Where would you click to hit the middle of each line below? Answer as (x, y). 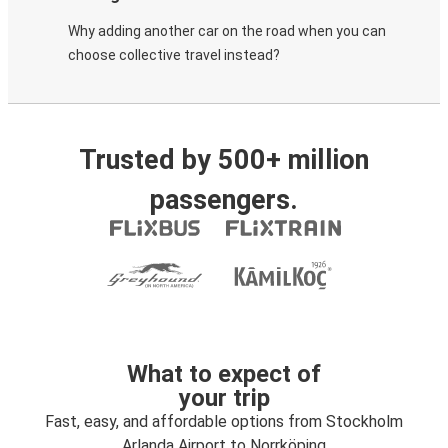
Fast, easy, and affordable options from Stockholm (224, 421)
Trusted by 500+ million (224, 160)
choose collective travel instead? (174, 55)
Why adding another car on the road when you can (227, 31)
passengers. (224, 200)
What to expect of (224, 374)
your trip (224, 398)
